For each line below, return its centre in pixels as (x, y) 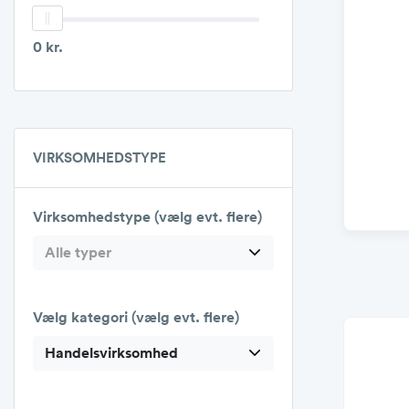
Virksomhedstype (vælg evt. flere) (147, 217)
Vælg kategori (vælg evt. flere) (136, 317)
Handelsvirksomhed (111, 353)
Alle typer (78, 252)
